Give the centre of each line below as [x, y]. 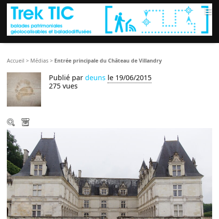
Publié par [67, 78]
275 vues [64, 86]
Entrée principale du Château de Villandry [108, 61]
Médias [40, 61]
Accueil [16, 61]
